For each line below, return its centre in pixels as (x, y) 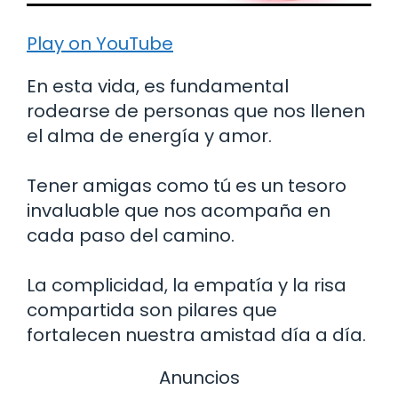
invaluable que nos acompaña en (179, 210)
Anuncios (199, 377)
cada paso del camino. (131, 235)
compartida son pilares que (152, 310)
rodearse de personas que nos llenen (196, 111)
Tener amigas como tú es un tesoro (187, 185)
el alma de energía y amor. (149, 135)
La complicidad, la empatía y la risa (187, 285)
